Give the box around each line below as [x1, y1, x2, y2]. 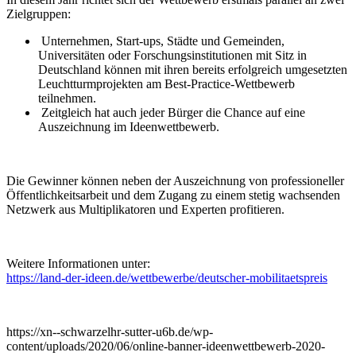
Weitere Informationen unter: [6, 257, 150, 271]
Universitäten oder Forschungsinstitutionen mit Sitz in [38, 48, 307, 63]
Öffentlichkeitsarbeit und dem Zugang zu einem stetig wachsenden [6, 188, 340, 203]
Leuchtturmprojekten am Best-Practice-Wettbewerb [38, 77, 295, 91]
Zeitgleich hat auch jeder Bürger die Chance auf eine [38, 106, 305, 120]
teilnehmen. [38, 91, 96, 106]
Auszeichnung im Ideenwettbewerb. [38, 120, 219, 134]
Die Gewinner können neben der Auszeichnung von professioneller [6, 174, 344, 188]
